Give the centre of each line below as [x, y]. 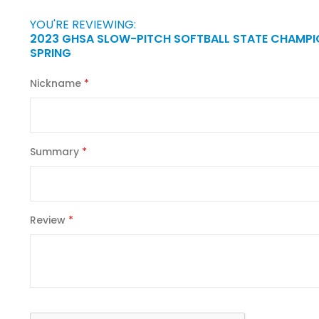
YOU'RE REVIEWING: [83, 25]
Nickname [56, 84]
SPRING [51, 53]
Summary [54, 152]
